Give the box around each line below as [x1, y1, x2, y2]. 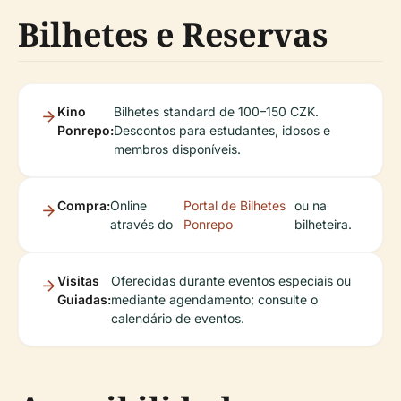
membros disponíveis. [114, 141, 241, 157]
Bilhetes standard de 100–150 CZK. [114, 103, 319, 119]
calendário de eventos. [111, 310, 244, 326]
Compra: [57, 197, 110, 213]
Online [110, 197, 147, 213]
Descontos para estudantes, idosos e [114, 122, 330, 138]
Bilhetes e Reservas [18, 12, 328, 56]
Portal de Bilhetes [183, 197, 286, 213]
